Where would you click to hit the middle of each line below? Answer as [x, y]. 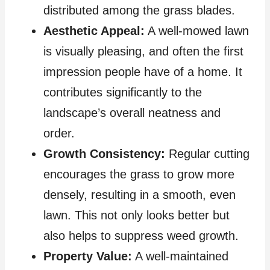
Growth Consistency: [104, 154]
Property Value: [88, 256]
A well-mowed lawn [197, 31]
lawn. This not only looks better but [137, 215]
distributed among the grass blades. [139, 11]
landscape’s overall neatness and [132, 113]
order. [59, 133]
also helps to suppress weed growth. [141, 236]
